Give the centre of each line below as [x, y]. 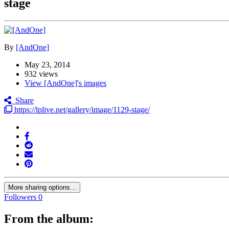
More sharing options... [42, 188]
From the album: [49, 219]
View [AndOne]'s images [65, 83]
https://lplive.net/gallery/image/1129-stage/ [81, 110]
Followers [20, 197]
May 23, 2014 [47, 65]
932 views [41, 74]
